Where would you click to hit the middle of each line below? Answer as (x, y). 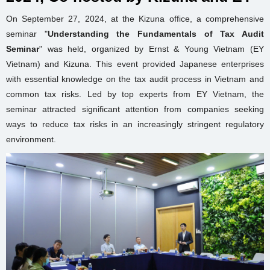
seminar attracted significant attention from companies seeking (135, 109)
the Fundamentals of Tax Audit (187, 34)
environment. (31, 139)
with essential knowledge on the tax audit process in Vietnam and (135, 79)
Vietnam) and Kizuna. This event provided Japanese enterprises (135, 64)
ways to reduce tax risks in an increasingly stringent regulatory (135, 124)
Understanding (78, 34)
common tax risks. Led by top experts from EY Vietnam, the (135, 94)
